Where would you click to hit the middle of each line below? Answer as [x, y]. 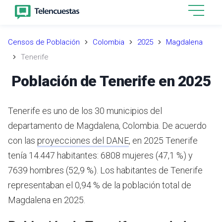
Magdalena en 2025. [47, 200]
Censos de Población [44, 42]
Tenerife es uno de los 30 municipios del [85, 111]
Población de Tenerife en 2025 [111, 81]
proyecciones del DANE [83, 140]
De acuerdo [184, 125]
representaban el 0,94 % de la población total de [100, 185]
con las [23, 140]
